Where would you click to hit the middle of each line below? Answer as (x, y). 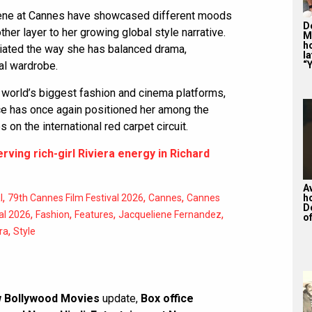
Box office (167, 298)
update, (120, 298)
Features (94, 214)
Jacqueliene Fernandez (170, 214)
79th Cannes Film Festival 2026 (76, 197)
